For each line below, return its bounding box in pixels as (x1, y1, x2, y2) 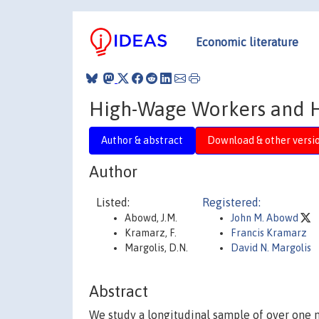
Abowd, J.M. (125, 212, 177, 224)
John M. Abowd (231, 212, 300, 224)
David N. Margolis (231, 242, 311, 253)
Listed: (96, 196, 130, 209)
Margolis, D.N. (125, 242, 188, 253)
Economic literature (196, 35, 298, 48)
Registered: (202, 196, 261, 209)
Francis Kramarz (231, 227, 307, 239)
